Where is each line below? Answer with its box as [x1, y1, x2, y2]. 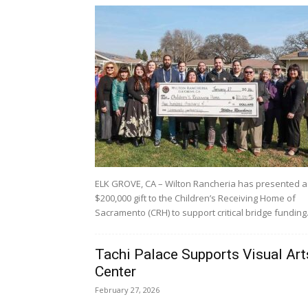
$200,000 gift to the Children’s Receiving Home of [95, 192, 296, 204]
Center [95, 263, 136, 280]
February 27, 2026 [95, 285, 159, 295]
